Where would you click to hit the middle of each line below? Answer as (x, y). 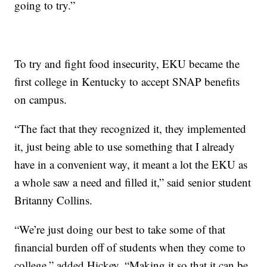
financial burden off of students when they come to (130, 247)
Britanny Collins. (54, 200)
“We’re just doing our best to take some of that (120, 229)
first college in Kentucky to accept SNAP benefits (127, 81)
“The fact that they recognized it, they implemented (131, 128)
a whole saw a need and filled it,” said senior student (133, 182)
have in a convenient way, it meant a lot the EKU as (131, 164)
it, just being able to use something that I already (125, 146)
